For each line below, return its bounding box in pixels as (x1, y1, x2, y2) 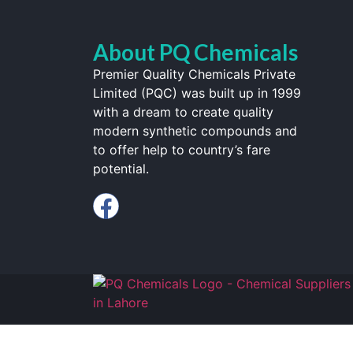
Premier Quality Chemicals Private (93, 66, 295, 82)
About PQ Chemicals (93, 39, 298, 65)
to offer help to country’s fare (93, 142, 270, 158)
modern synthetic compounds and (93, 123, 297, 139)
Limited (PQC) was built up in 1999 (93, 85, 301, 101)
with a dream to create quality (93, 104, 273, 120)
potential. (93, 161, 149, 176)
